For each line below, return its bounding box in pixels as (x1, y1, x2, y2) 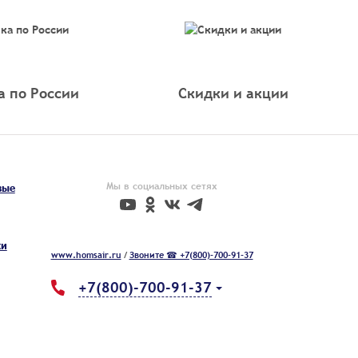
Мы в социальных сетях (105, 178, 217, 193)
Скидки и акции (177, 83, 288, 102)
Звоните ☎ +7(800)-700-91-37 (129, 248, 253, 261)
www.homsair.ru (50, 248, 121, 261)
